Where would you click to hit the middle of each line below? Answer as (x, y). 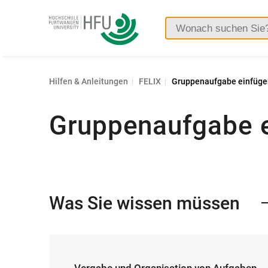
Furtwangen (75, 36)
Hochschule (75, 19)
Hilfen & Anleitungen (89, 81)
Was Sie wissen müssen (144, 203)
